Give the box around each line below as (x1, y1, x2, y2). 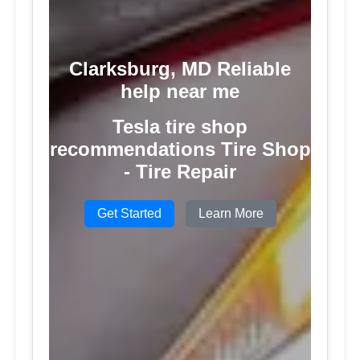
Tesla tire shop (112, 115, 247, 137)
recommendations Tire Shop (49, 137, 311, 160)
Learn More (198, 206, 264, 220)
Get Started (96, 206, 162, 220)
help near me (121, 80, 239, 102)
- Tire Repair (124, 160, 236, 182)
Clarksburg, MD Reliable (69, 57, 291, 80)
